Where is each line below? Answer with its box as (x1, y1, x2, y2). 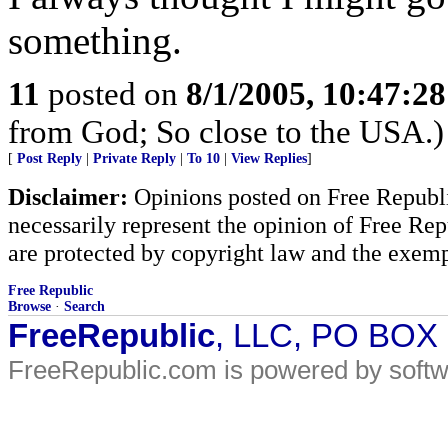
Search (64, 299, 105, 314)
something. (8, 19, 182, 62)
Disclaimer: (8, 183, 128, 210)
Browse (8, 299, 51, 314)
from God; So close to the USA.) (8, 113, 444, 150)
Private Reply (93, 151, 176, 166)
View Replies (231, 151, 307, 166)
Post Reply (17, 151, 82, 166)
